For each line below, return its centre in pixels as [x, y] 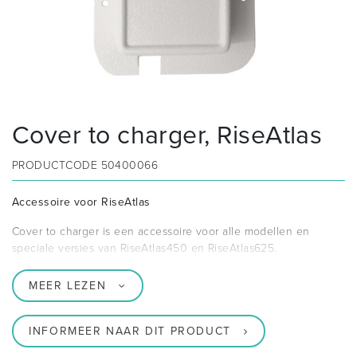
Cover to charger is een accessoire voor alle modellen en [161, 232]
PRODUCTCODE [57, 166]
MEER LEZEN [68, 286]
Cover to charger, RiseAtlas [167, 136]
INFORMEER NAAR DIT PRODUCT [130, 331]
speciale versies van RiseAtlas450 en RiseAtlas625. [145, 249]
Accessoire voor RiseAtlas [81, 202]
